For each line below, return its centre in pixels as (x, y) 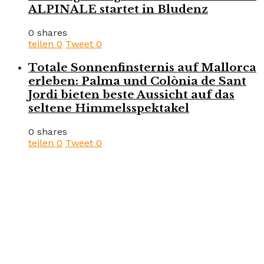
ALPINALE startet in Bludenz (118, 9)
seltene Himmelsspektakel (109, 108)
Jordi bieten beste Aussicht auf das (131, 94)
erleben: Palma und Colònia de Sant (137, 81)
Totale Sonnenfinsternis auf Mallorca (142, 67)
